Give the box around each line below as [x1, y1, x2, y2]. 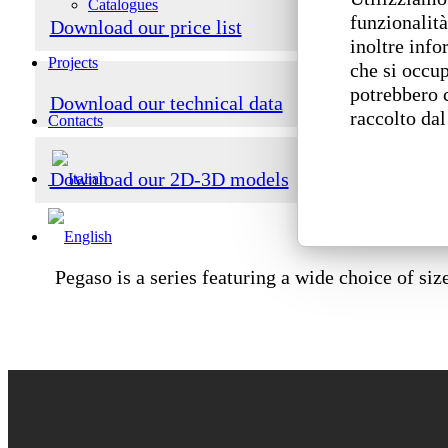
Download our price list [49, 16, 242, 39]
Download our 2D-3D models [49, 168, 289, 191]
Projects [48, 54, 98, 71]
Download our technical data [49, 92, 283, 115]
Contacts [48, 112, 103, 129]
